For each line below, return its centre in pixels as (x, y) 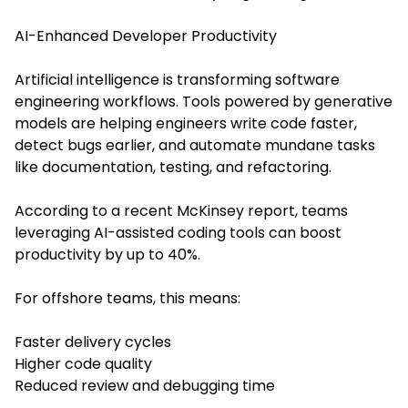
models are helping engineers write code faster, (186, 123)
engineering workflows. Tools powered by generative (204, 101)
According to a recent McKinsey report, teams (181, 210)
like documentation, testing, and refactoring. (173, 167)
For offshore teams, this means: (127, 298)
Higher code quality (83, 363)
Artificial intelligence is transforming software (177, 79)
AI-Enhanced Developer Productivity (146, 36)
